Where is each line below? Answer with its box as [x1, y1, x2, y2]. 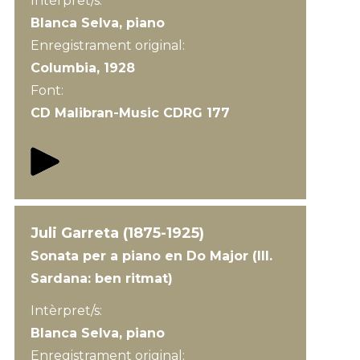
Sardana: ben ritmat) [30, 271, 173, 286]
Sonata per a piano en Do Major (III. [30, 248, 272, 264]
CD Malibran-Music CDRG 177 [30, 105, 230, 121]
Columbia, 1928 [30, 60, 135, 76]
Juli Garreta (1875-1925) [30, 224, 204, 242]
